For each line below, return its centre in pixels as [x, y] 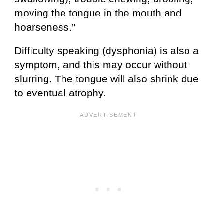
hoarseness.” [45, 27]
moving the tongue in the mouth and [98, 13]
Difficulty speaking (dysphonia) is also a [107, 50]
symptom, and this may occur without [101, 64]
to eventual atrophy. [60, 93]
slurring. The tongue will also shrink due [107, 78]
